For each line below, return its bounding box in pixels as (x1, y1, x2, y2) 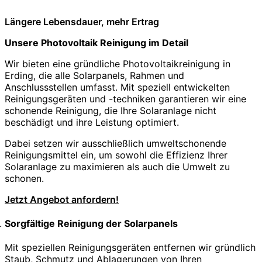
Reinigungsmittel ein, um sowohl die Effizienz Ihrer (5, 149, 227, 161)
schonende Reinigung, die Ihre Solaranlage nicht (5, 104, 216, 116)
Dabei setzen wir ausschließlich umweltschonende (5, 137, 226, 149)
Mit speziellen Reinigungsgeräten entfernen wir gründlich (5, 242, 256, 254)
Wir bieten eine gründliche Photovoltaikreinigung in (5, 57, 230, 70)
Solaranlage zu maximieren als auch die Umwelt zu (5, 160, 230, 173)
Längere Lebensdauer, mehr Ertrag (5, 15, 159, 27)
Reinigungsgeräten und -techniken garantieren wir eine (5, 92, 246, 105)
